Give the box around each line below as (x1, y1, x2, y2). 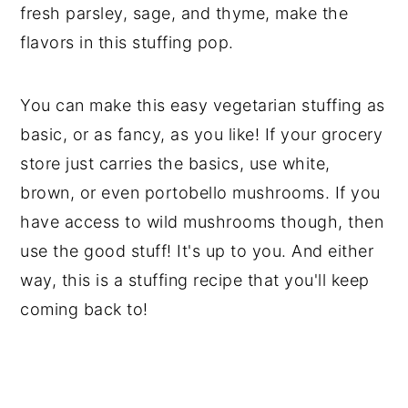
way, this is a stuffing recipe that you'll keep (20, 270, 370, 290)
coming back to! (20, 299, 148, 319)
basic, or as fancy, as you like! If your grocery (20, 124, 383, 144)
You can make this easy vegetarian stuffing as (20, 95, 385, 115)
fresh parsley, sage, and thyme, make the (20, 3, 349, 23)
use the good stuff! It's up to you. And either (20, 240, 374, 260)
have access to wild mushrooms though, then (20, 211, 384, 231)
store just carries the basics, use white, (20, 153, 331, 173)
